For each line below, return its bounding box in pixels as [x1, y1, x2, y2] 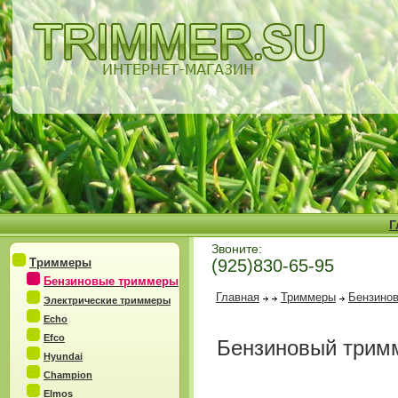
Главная [216, 291, 259, 304]
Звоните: [211, 242, 262, 256]
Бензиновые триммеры [44, 275, 179, 288]
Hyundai [44, 351, 83, 362]
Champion [44, 370, 92, 380]
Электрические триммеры [44, 295, 171, 306]
